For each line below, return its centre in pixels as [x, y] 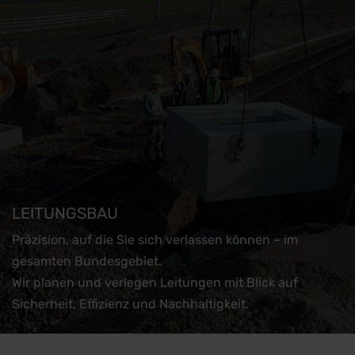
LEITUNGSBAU [65, 213]
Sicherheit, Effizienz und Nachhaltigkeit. [130, 304]
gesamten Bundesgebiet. [87, 261]
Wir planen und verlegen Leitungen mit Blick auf [155, 282]
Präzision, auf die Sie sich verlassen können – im [155, 240]
